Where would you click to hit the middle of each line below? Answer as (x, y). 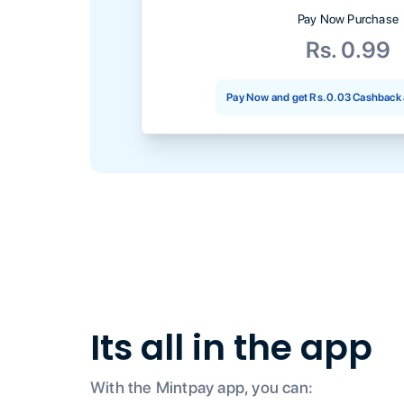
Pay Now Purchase (348, 18)
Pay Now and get (267, 97)
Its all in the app (231, 348)
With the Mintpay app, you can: (202, 387)
